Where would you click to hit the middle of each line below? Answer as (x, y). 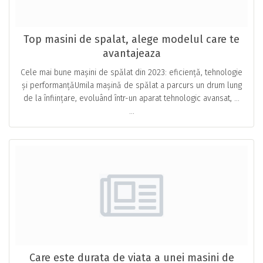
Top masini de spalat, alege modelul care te (131, 39)
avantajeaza (131, 53)
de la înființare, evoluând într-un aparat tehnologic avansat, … (131, 98)
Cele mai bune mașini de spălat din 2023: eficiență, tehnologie (131, 73)
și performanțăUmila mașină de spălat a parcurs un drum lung (131, 85)
